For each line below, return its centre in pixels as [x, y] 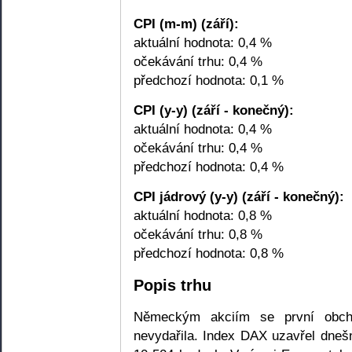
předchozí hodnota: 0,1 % [209, 80]
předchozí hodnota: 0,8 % [209, 253]
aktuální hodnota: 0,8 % [203, 216]
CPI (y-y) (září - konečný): [214, 110]
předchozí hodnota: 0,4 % [209, 166]
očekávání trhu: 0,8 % [198, 235]
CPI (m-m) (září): [186, 23]
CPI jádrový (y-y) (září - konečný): [239, 197]
